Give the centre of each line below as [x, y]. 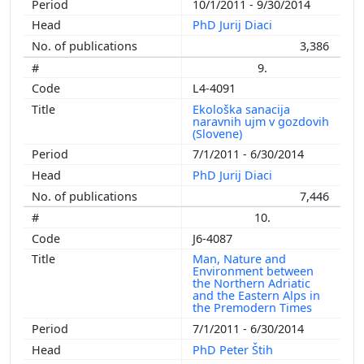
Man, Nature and [239, 259]
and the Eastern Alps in [256, 296]
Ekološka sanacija [241, 109]
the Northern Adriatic [251, 284]
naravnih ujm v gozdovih [261, 121]
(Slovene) [219, 133]
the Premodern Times [254, 308]
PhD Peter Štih [234, 349]
